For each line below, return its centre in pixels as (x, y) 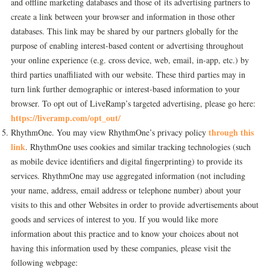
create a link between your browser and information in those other (123, 17)
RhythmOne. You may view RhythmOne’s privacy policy (110, 132)
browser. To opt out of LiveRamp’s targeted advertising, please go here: (133, 103)
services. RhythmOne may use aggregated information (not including (128, 176)
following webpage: (44, 262)
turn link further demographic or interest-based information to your (125, 89)
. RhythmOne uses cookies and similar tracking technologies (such (138, 147)
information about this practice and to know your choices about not (125, 234)
